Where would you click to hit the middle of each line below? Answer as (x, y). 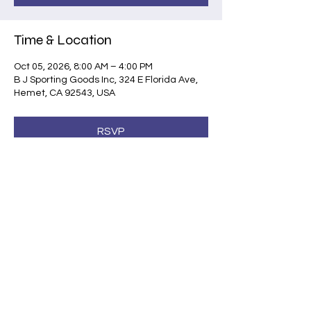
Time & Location (63, 40)
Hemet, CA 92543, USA (65, 93)
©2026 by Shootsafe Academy (111, 302)
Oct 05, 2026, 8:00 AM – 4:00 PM (83, 67)
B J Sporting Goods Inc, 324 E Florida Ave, (106, 80)
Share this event (62, 218)
